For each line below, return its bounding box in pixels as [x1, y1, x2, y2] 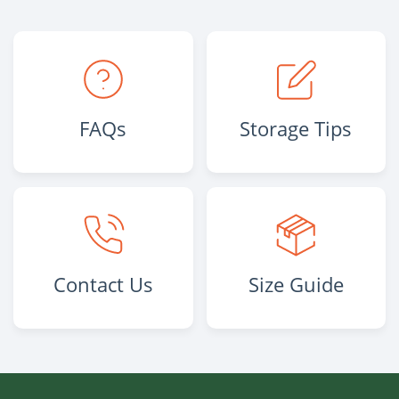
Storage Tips [240, 115, 353, 142]
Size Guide [248, 271, 344, 297]
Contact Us [53, 271, 153, 297]
